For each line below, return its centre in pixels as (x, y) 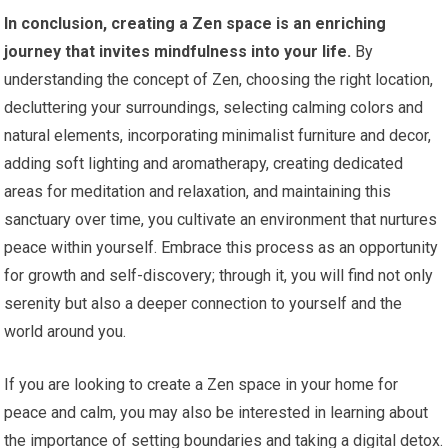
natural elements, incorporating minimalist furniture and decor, (218, 136)
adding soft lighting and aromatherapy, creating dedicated (204, 164)
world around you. (65, 332)
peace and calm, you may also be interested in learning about (216, 413)
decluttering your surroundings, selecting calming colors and (214, 108)
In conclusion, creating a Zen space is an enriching (195, 24)
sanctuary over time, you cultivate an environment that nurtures (221, 220)
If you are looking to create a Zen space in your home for (201, 385)
